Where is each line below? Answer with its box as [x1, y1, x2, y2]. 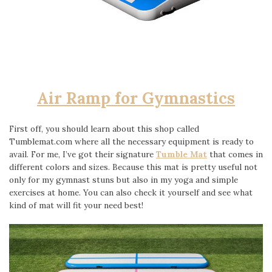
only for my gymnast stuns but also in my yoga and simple [9, 174, 238, 185]
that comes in [207, 149, 263, 160]
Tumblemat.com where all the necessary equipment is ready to [9, 136, 254, 147]
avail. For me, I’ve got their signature [9, 149, 156, 160]
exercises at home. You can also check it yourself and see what [9, 187, 253, 198]
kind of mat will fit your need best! [9, 200, 143, 211]
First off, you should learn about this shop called [9, 123, 199, 134]
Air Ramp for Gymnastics [37, 87, 235, 108]
